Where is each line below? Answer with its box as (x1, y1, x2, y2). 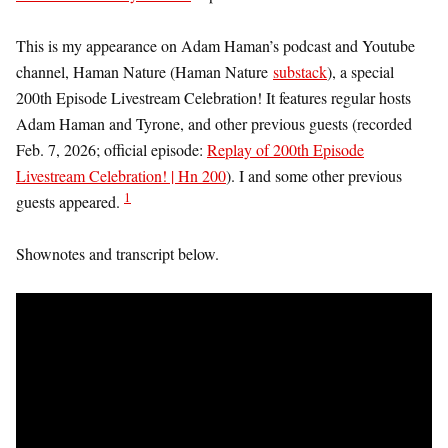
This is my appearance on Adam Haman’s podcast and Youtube (16, 35, 415, 56)
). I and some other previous (226, 165, 402, 186)
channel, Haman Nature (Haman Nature (16, 61, 273, 82)
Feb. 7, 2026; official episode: (16, 139, 207, 160)
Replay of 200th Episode (207, 139, 364, 160)
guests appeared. (16, 191, 124, 212)
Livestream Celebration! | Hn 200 (16, 165, 226, 186)
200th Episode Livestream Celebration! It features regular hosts (16, 87, 411, 108)
